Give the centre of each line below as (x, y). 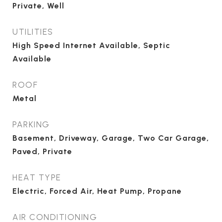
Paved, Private (42, 151)
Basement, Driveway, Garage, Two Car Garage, (111, 138)
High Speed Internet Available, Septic (91, 45)
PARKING (31, 124)
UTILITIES (33, 32)
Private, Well (38, 6)
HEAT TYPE (37, 177)
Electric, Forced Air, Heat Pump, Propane (97, 191)
